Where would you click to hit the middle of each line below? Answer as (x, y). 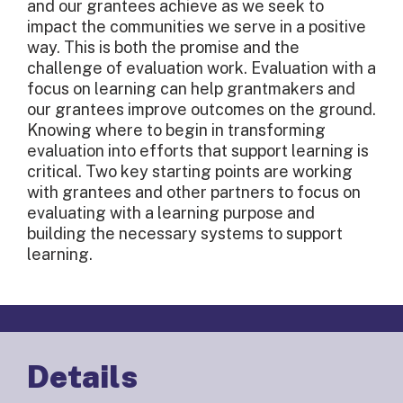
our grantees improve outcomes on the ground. (201, 110)
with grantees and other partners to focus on (194, 193)
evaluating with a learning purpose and (171, 213)
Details (82, 377)
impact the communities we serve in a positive (197, 27)
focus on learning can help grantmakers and (191, 89)
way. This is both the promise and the (163, 48)
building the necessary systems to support (185, 234)
